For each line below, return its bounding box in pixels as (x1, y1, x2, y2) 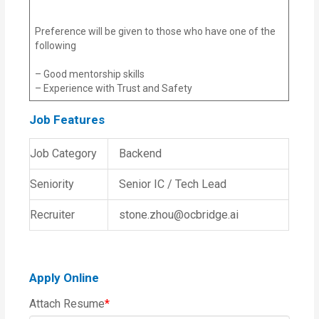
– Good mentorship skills (35, 68, 145, 80)
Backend (119, 146, 162, 160)
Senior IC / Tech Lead (119, 177, 227, 191)
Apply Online (29, 270, 100, 285)
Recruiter (30, 207, 75, 221)
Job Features (29, 112, 105, 127)
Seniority (30, 177, 75, 191)
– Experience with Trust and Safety (35, 82, 193, 94)
